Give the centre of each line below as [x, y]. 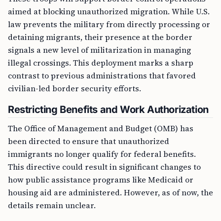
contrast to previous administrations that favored [102, 75]
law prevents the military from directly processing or [109, 24]
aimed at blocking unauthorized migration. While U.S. [109, 11]
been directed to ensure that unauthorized [89, 141]
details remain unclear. [52, 205]
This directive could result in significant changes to [104, 167]
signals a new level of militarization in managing [99, 50]
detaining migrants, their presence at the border [100, 37]
